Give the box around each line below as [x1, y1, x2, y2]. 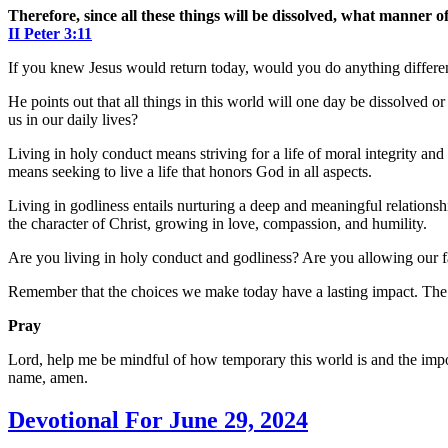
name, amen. [8, 368, 88, 386]
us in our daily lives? [8, 110, 138, 128]
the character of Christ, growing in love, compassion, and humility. [8, 214, 427, 232]
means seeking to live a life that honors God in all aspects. [8, 162, 372, 180]
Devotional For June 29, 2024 [8, 406, 308, 433]
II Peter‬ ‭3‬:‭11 [8, 24, 92, 42]
